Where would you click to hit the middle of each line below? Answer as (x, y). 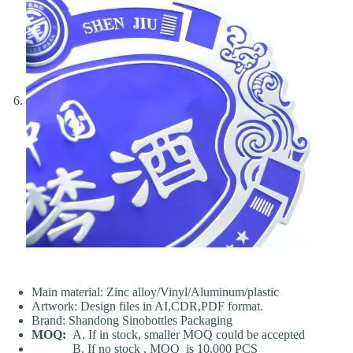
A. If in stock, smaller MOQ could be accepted (189, 334)
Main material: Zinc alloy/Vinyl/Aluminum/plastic (155, 292)
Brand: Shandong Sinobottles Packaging (132, 320)
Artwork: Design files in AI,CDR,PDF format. (147, 306)
